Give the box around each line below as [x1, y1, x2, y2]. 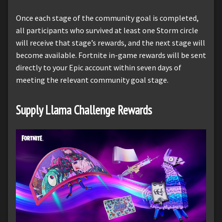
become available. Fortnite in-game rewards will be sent [16, 50, 206, 60]
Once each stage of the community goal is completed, [16, 13, 199, 23]
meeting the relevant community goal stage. [16, 75, 168, 85]
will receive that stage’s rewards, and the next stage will [16, 38, 205, 48]
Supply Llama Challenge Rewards [16, 102, 152, 118]
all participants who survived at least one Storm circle [16, 25, 198, 36]
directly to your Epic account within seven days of [16, 62, 181, 73]
